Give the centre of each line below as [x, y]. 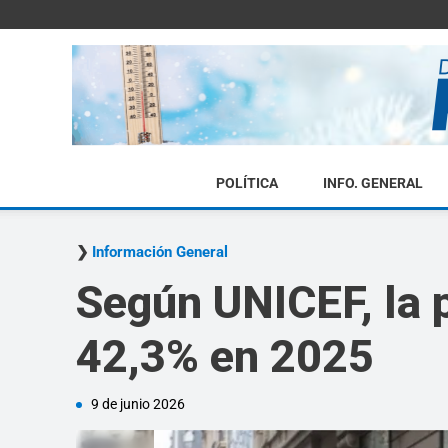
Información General [160, 252]
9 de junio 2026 [138, 404]
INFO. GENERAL [372, 183]
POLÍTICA [246, 183]
